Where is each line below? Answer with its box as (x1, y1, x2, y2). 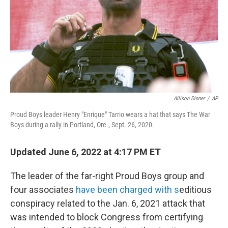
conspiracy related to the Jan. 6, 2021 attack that (10, 198, 205, 209)
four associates (10, 184, 76, 195)
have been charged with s (76, 184, 179, 195)
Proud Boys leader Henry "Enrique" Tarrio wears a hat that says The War (10, 110, 210, 119)
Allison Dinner (174, 95, 205, 102)
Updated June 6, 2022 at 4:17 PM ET (10, 147, 161, 157)
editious (179, 184, 212, 195)
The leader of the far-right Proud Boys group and (10, 170, 204, 181)
